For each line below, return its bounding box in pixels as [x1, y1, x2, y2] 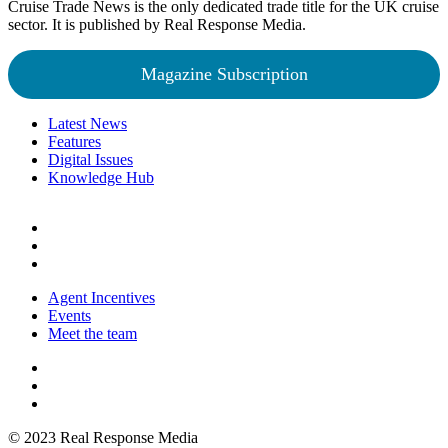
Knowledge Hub [48, 168, 154, 186]
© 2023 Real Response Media [8, 428, 198, 446]
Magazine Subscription [140, 63, 308, 84]
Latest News [48, 114, 127, 132]
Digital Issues [48, 150, 133, 168]
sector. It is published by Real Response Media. [8, 15, 306, 33]
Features [48, 132, 101, 150]
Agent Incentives [48, 288, 155, 306]
